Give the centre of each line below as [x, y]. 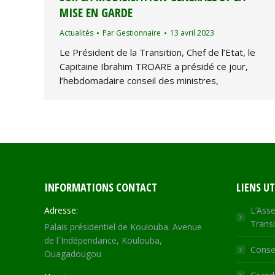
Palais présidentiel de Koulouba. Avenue [123, 227]
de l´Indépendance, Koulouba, [103, 240]
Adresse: [61, 210]
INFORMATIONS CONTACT [101, 187]
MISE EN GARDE [96, 12]
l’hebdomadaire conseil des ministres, [139, 80]
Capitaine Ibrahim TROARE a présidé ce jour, [154, 66]
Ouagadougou [73, 254]
